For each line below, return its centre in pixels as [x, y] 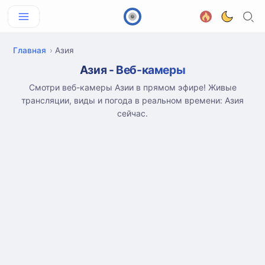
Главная [30, 50]
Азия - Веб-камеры [132, 70]
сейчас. [132, 113]
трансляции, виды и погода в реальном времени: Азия [132, 100]
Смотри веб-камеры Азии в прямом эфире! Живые [132, 87]
